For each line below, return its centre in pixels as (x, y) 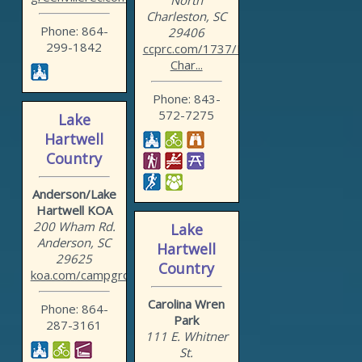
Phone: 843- (186, 99)
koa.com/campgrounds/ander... (116, 275)
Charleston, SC (187, 17)
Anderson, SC (74, 243)
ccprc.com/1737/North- (208, 49)
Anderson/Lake (74, 194)
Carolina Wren (187, 304)
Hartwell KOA (74, 210)
